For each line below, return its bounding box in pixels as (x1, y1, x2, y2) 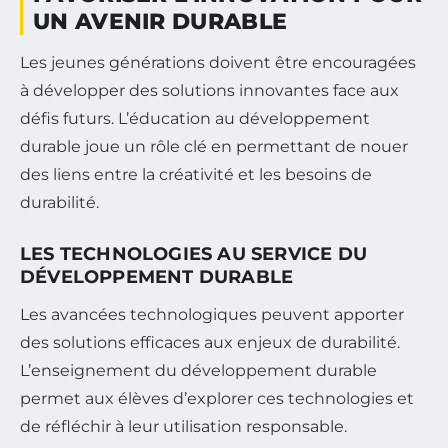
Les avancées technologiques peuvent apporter (20, 305, 404, 325)
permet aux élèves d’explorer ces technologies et (20, 389, 414, 409)
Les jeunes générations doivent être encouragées (20, 53, 416, 73)
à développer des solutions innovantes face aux (20, 81, 399, 101)
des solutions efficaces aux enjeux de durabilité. (20, 333, 400, 353)
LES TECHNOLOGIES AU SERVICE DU (20, 243, 368, 266)
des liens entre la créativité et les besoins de (20, 165, 372, 185)
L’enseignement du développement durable (20, 361, 377, 381)
